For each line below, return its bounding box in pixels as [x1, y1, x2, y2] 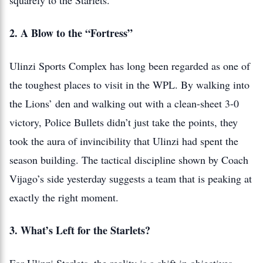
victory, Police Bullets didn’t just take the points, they [9, 115, 238, 129]
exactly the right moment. [9, 190, 119, 204]
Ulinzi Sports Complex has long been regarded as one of [9, 59, 250, 73]
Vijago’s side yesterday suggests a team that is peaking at [9, 171, 252, 186]
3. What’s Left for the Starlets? [9, 222, 150, 238]
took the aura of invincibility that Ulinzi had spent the [9, 134, 238, 148]
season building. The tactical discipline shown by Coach [9, 153, 248, 167]
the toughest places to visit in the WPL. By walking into [9, 77, 249, 92]
